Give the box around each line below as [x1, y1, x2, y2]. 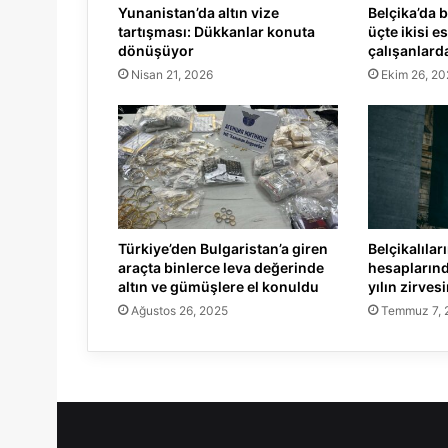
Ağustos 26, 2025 [131, 302, 228, 318]
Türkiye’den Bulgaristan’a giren [118, 239, 328, 257]
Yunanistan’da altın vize [118, 3, 279, 21]
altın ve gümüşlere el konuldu [118, 277, 319, 295]
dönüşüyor [118, 41, 194, 59]
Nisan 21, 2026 [131, 66, 213, 82]
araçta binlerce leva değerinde [118, 258, 324, 276]
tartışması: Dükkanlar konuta [118, 22, 315, 40]
